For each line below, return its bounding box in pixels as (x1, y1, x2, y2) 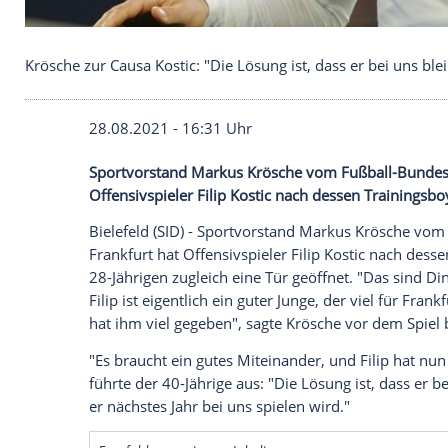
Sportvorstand (107, 378, 231, 404)
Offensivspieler (107, 406, 238, 431)
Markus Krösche (230, 378, 365, 404)
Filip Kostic (237, 406, 327, 431)
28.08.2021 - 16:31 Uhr (107, 325, 304, 350)
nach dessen (326, 406, 439, 431)
